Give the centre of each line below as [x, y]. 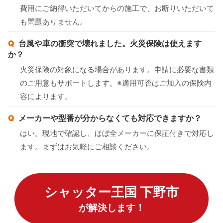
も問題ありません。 [54, 21]
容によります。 [46, 96]
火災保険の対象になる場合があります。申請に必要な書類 [117, 69]
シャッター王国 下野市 [111, 192]
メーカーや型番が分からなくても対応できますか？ [110, 118]
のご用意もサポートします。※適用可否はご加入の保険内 [116, 83]
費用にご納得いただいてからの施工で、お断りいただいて [117, 8]
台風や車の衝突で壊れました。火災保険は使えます [110, 43]
